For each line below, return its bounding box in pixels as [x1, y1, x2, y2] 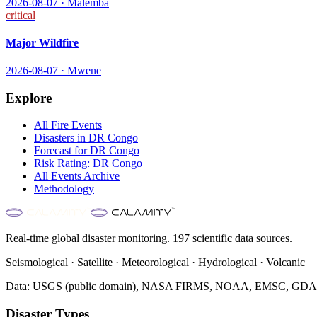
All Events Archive [34, 170, 120, 183]
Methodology [34, 183, 94, 195]
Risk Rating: [34, 157, 93, 170]
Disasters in [34, 132, 88, 144]
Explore [6, 90, 52, 105]
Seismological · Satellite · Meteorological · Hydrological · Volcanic [6, 256, 305, 269]
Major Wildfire [6, 36, 79, 49]
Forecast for [34, 144, 90, 157]
